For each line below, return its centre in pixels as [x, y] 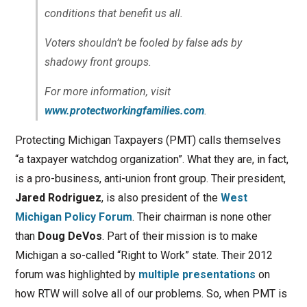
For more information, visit [107, 91]
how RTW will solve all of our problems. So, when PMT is [151, 293]
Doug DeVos [70, 236]
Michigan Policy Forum [73, 217]
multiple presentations [197, 274]
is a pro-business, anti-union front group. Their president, [150, 178]
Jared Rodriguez [58, 197]
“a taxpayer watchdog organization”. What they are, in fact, [151, 159]
